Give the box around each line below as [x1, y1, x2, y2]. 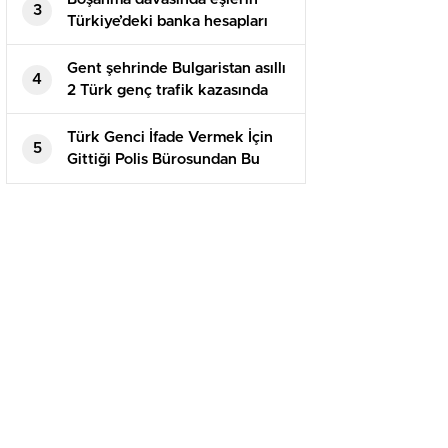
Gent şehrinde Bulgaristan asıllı [67, 61, 286, 77]
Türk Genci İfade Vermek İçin [67, 130, 273, 146]
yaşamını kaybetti [67, 105, 192, 121]
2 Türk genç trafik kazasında [67, 83, 268, 99]
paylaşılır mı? [67, 36, 159, 52]
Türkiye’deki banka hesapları [67, 14, 268, 30]
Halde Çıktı [67, 174, 145, 190]
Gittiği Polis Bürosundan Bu [67, 152, 260, 168]
